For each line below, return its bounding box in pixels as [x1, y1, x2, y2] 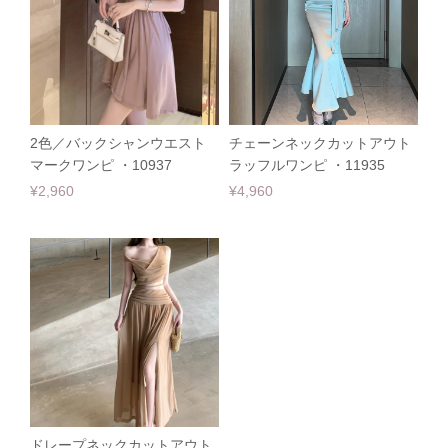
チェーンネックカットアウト [229, 135, 411, 151]
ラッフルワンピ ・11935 [229, 157, 385, 173]
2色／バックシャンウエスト [30, 135, 206, 151]
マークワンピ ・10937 [30, 157, 172, 173]
